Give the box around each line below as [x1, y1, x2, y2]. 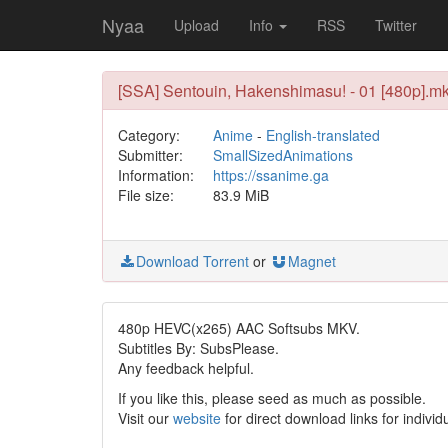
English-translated [265, 125, 380, 145]
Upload [174, 15, 219, 35]
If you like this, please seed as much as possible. [118, 388, 426, 408]
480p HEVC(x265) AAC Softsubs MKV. [118, 318, 360, 338]
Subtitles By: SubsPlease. [118, 338, 279, 358]
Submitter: [118, 145, 183, 165]
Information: [118, 165, 194, 185]
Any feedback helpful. [118, 358, 254, 378]
